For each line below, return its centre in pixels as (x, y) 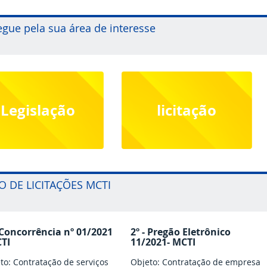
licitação (187, 110)
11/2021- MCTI (163, 242)
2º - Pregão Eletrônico (181, 232)
